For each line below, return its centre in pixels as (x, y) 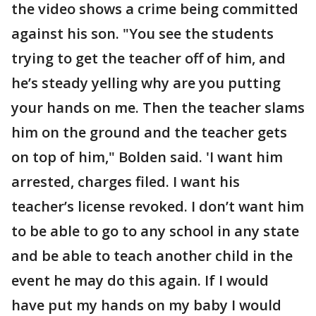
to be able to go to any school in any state (155, 231)
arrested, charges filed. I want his (126, 182)
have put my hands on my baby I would (146, 305)
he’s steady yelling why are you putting (146, 83)
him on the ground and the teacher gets (149, 132)
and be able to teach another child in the (152, 256)
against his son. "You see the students (142, 34)
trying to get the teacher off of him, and (148, 58)
